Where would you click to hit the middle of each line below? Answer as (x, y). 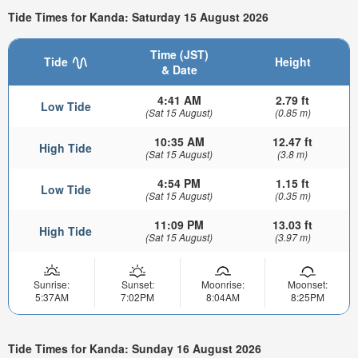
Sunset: (137, 284)
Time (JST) (179, 54)
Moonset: (307, 284)
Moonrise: (223, 284)
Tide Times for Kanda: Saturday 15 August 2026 (138, 17)
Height (292, 61)
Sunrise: (52, 284)
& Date (179, 69)
